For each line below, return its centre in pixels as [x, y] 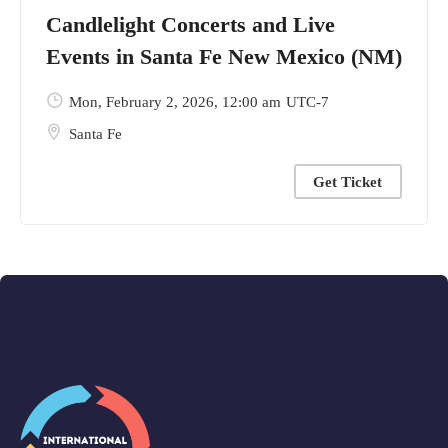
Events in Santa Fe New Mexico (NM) [224, 56]
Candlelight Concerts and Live [190, 24]
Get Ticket [347, 181]
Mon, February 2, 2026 [141, 101]
